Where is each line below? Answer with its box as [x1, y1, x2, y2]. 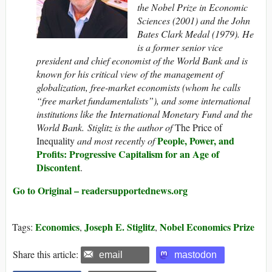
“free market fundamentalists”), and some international [36, 94, 250, 107]
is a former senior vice [137, 41, 223, 54]
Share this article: [13, 248, 81, 261]
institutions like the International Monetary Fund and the [36, 107, 253, 121]
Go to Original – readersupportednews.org [13, 183, 188, 198]
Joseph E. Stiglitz [84, 220, 155, 234]
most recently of [94, 134, 155, 148]
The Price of [175, 121, 222, 134]
